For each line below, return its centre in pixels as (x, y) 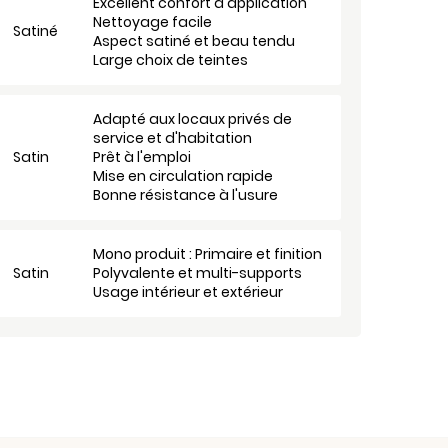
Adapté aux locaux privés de (192, 119)
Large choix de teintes (170, 60)
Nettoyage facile (152, 22)
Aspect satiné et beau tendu (194, 41)
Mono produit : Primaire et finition (207, 254)
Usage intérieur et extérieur (188, 292)
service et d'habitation (172, 138)
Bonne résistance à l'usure (185, 195)
